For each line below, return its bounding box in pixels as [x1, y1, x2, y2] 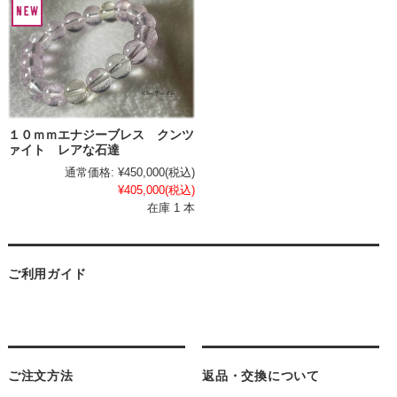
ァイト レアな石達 [7, 143, 120, 157]
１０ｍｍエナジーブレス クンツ [7, 128, 194, 142]
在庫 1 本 [146, 200, 195, 214]
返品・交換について [202, 368, 320, 383]
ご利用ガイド [7, 266, 87, 281]
